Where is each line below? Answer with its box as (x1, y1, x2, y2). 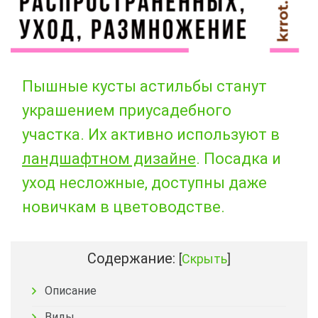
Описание (45, 284, 97, 298)
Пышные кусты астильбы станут (22, 77, 267, 96)
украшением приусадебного (22, 102, 231, 120)
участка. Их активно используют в (22, 126, 280, 144)
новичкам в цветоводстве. (22, 198, 225, 216)
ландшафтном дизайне (22, 150, 196, 168)
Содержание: (87, 250, 175, 268)
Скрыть (182, 251, 227, 267)
